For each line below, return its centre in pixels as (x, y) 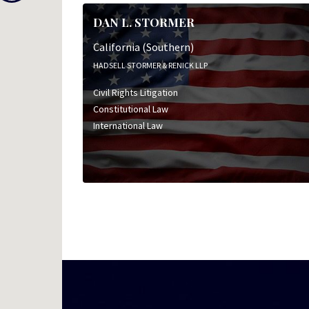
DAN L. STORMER (143, 22)
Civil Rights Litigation (135, 92)
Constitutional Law (130, 109)
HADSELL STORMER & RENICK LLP (150, 65)
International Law (128, 125)
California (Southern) (143, 47)
